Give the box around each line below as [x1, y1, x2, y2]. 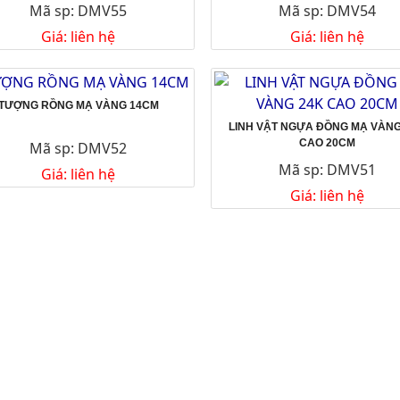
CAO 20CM [298, 136, 355, 149]
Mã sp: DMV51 [278, 159, 376, 179]
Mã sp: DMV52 [29, 137, 128, 158]
